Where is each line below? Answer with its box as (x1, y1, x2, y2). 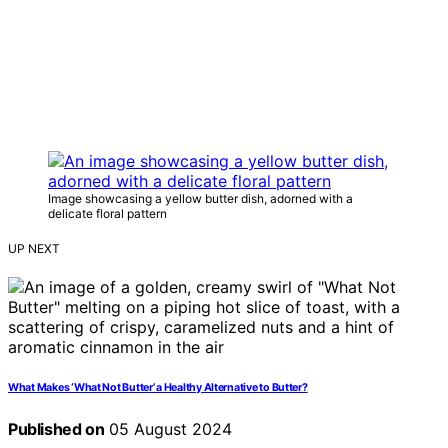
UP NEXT (8, 241, 60, 257)
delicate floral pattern (48, 206, 167, 222)
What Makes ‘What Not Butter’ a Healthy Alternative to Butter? (8, 381, 308, 395)
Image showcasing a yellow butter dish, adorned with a (48, 191, 353, 207)
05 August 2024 (104, 419, 233, 440)
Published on (8, 419, 105, 440)
